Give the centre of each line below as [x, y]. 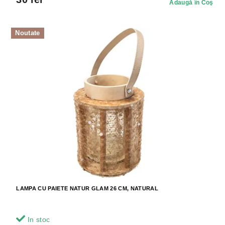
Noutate [28, 33]
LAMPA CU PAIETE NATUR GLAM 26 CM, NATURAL [87, 189]
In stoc [38, 220]
